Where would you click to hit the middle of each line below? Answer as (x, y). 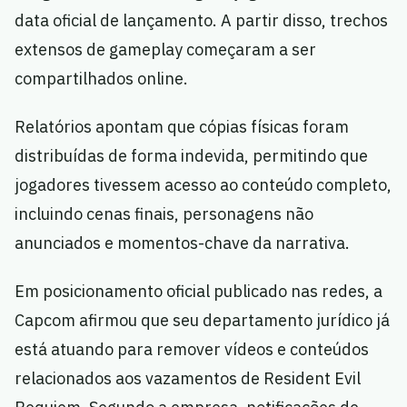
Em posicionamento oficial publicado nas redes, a (199, 291)
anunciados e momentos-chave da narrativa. (182, 243)
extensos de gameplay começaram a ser (165, 50)
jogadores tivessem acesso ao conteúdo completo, (203, 185)
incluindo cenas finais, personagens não (164, 214)
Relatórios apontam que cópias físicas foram (182, 127)
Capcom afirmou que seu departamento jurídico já (202, 320)
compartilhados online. (101, 79)
